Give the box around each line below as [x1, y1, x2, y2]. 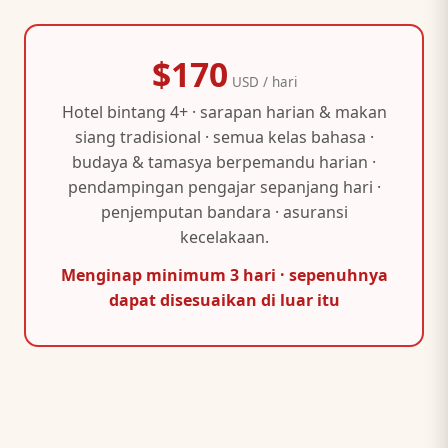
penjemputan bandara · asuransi [100, 201, 348, 224]
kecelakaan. [179, 226, 269, 249]
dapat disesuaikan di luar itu [108, 288, 340, 311]
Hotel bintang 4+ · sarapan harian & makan [61, 101, 387, 124]
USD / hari [227, 72, 297, 91]
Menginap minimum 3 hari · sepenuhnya [60, 263, 388, 286]
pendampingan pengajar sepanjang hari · [67, 176, 381, 199]
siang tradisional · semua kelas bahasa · [74, 126, 374, 149]
